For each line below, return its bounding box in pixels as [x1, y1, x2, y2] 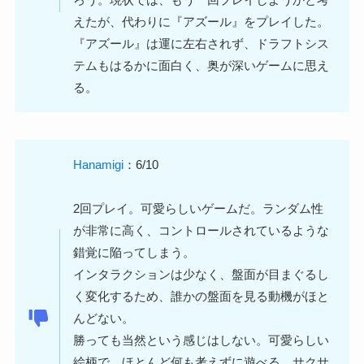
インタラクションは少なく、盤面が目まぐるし [73, 266, 330, 281]
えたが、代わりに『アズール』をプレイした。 [73, 14, 330, 28]
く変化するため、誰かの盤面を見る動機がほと [73, 288, 330, 303]
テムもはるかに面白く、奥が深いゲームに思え [73, 58, 330, 72]
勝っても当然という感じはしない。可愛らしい [73, 332, 330, 347]
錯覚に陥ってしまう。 [73, 245, 196, 259]
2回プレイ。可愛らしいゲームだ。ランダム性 [73, 201, 324, 215]
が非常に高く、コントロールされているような [73, 223, 330, 237]
